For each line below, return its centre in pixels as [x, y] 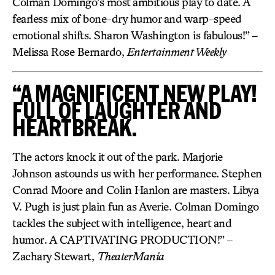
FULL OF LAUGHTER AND [117, 110]
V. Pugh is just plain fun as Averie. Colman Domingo [136, 206]
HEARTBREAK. [75, 127]
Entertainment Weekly [176, 52]
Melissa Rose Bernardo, [70, 52]
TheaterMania [130, 256]
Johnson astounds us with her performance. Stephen [137, 173]
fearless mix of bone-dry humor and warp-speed [127, 18]
